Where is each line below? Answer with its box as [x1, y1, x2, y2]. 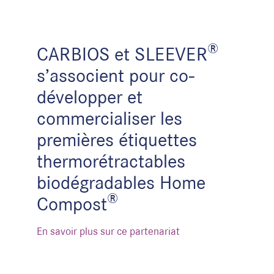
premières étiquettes [37, 128, 197, 150]
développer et [37, 86, 143, 107]
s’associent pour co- [37, 64, 194, 86]
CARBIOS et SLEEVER [37, 43, 207, 64]
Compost [37, 193, 107, 214]
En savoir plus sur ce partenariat [37, 224, 180, 237]
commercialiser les [37, 107, 182, 128]
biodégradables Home [37, 171, 206, 193]
